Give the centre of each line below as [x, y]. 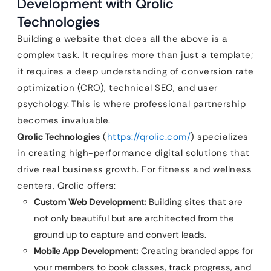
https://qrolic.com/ [149, 137]
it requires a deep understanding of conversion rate [135, 71]
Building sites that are [194, 202]
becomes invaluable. [64, 120]
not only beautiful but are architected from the [134, 218]
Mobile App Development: [86, 251]
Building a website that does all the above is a [122, 39]
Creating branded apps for [196, 251]
